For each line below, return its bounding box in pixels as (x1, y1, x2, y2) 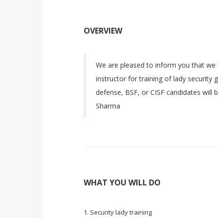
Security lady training (90, 208, 152, 217)
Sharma (96, 101, 120, 110)
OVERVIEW (84, 25, 122, 36)
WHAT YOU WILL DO (84, 177, 161, 188)
